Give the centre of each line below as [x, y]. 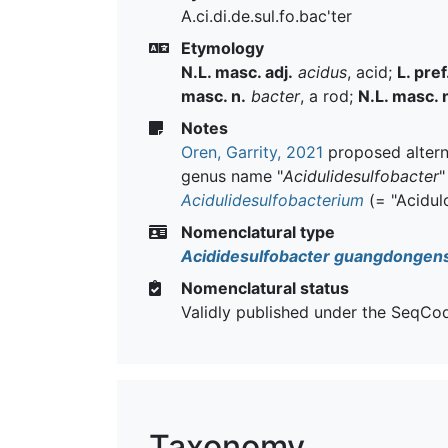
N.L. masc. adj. [237, 71]
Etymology [220, 47]
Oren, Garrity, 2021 [252, 151]
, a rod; [329, 95]
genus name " [232, 175]
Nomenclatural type [256, 231]
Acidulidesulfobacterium [272, 199]
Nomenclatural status [263, 287]
